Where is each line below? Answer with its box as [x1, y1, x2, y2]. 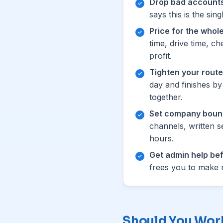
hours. [149, 133, 174, 143]
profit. [149, 50, 172, 61]
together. [149, 92, 183, 102]
